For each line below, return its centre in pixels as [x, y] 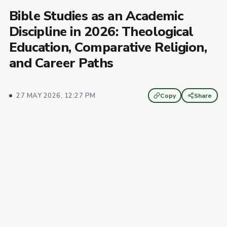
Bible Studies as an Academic [96, 16]
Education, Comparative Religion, [108, 47]
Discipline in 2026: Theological [101, 32]
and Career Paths [61, 63]
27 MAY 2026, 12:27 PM [56, 96]
